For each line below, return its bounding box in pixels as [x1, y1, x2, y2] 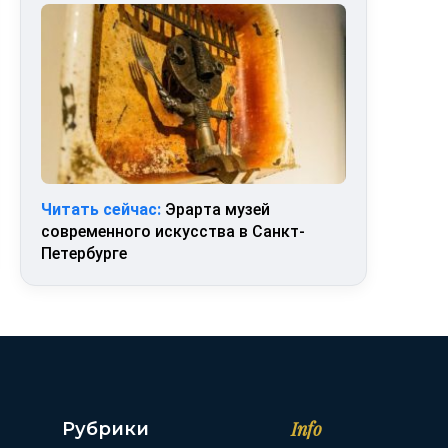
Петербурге [41, 243, 128, 263]
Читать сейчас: [41, 199, 162, 219]
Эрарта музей [161, 199, 271, 219]
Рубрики [62, 417, 150, 440]
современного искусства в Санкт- [41, 221, 306, 241]
